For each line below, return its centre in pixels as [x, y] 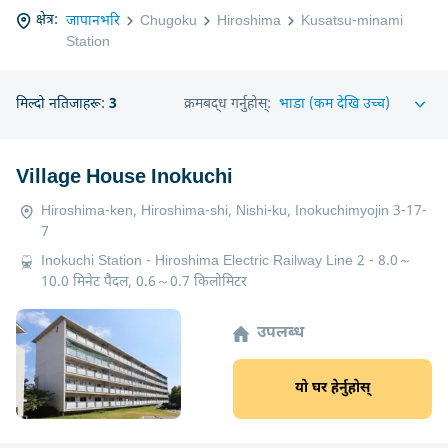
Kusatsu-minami [352, 20]
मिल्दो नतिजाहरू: [62, 104]
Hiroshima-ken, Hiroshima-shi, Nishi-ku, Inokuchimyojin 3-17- [234, 211]
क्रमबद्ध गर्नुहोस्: [227, 104]
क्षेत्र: [47, 20]
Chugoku [168, 20]
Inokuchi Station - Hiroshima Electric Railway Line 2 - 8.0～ [226, 261]
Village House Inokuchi [124, 177]
